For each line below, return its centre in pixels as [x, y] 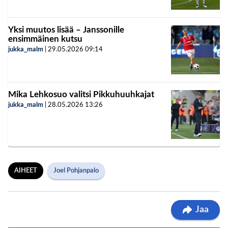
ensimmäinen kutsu [45, 39]
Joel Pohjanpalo [76, 171]
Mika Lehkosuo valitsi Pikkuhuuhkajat [81, 95]
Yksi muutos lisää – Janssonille [66, 30]
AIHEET [26, 171]
